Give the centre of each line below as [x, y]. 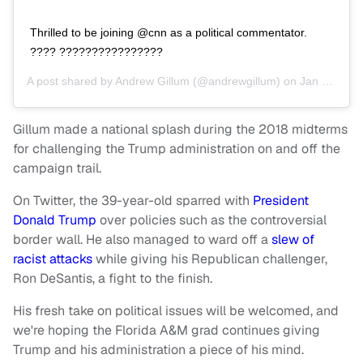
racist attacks [54, 258]
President [281, 200]
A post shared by [71, 81]
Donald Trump [55, 220]
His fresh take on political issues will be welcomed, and [176, 310]
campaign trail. [57, 168]
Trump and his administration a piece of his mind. [160, 349]
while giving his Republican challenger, [211, 258]
